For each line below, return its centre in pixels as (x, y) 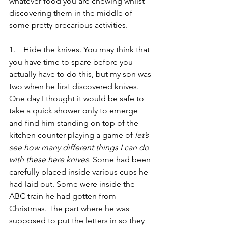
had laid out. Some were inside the (73, 184)
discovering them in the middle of (72, 13)
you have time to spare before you (72, 62)
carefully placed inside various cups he (80, 172)
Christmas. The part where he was (70, 208)
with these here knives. (50, 160)
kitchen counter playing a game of (72, 135)
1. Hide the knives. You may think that (80, 50)
